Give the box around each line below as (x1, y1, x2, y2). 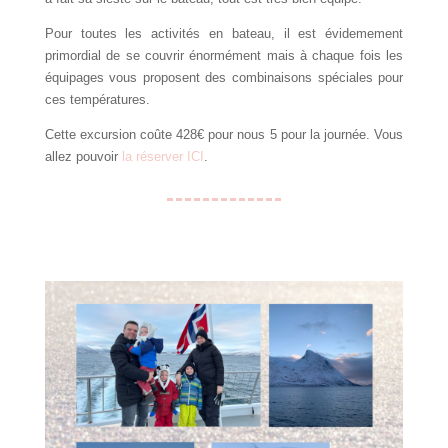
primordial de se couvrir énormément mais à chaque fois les (44, 48, 404, 64)
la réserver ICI (121, 149, 204, 165)
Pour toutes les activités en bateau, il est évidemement (44, 26, 404, 42)
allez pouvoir (44, 149, 122, 165)
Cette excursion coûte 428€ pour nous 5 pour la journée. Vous (44, 127, 404, 143)
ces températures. (44, 92, 150, 108)
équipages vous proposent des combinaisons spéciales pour (44, 70, 404, 86)
